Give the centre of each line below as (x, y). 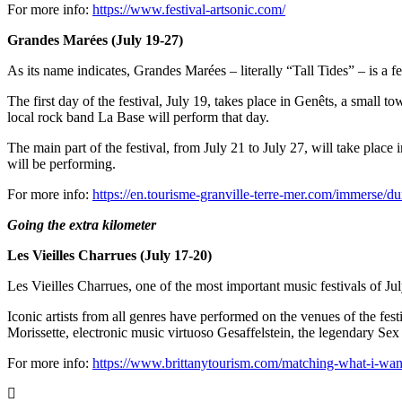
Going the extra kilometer (82, 225)
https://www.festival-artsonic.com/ (189, 10)
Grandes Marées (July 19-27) (95, 40)
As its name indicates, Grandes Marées (117, 71)
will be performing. (61, 164)
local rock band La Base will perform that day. (138, 118)
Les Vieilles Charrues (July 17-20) (109, 256)
